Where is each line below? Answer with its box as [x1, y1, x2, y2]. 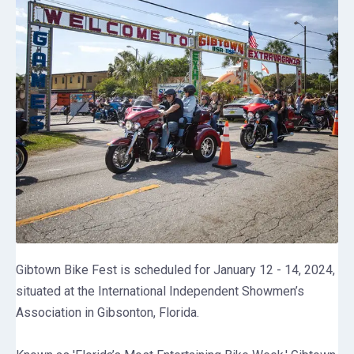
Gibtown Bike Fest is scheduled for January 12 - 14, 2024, [16, 262, 335, 278]
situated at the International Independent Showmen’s [16, 284, 304, 299]
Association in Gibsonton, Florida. [16, 305, 199, 321]
